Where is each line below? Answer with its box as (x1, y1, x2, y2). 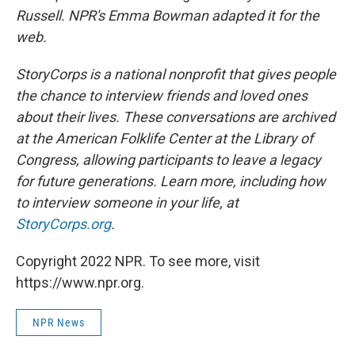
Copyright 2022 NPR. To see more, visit (16, 252, 260, 269)
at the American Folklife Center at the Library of (16, 129, 313, 147)
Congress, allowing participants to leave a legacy (16, 151, 321, 168)
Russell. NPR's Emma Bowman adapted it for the (16, 6, 319, 24)
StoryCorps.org (16, 215, 111, 232)
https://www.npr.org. (16, 273, 144, 291)
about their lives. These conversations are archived (16, 108, 335, 125)
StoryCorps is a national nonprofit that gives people (16, 65, 336, 82)
